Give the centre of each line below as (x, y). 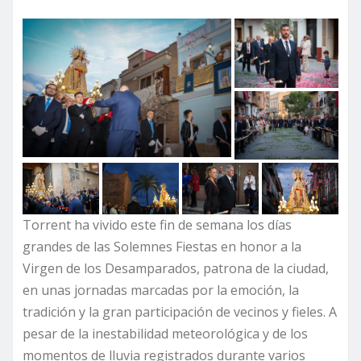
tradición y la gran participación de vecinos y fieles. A (180, 311)
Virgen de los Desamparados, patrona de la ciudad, (176, 268)
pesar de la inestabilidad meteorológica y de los (165, 333)
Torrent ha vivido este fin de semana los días (157, 224)
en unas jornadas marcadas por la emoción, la (161, 290)
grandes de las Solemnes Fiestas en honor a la (162, 246)
